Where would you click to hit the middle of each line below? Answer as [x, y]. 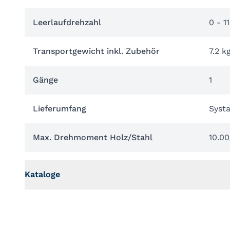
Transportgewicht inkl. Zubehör [96, 51]
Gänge [45, 80]
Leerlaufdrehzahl [67, 22]
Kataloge [42, 174]
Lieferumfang [60, 109]
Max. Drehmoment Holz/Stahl [93, 137]
